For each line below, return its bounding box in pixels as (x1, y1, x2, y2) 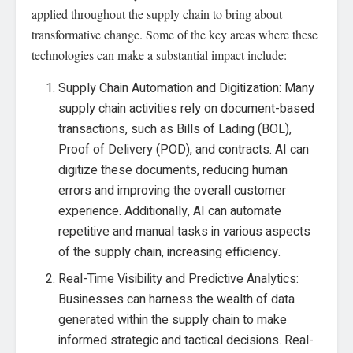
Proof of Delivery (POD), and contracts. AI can (58, 140, 310, 159)
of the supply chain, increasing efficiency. (58, 243, 281, 262)
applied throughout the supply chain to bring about (32, 6, 282, 22)
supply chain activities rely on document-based (58, 99, 315, 118)
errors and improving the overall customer (58, 181, 287, 200)
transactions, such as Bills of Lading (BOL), (58, 120, 292, 139)
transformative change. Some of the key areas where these (32, 26, 318, 43)
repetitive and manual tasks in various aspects (58, 222, 311, 241)
